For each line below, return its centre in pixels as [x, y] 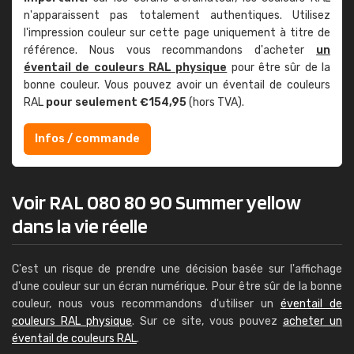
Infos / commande [87, 139]
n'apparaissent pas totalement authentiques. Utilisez [177, 15]
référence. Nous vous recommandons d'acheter [170, 50]
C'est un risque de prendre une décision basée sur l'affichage [177, 269]
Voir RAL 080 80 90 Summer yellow [156, 202]
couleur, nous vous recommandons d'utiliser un [146, 304]
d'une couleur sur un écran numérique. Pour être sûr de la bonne [177, 286]
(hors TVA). [215, 102]
